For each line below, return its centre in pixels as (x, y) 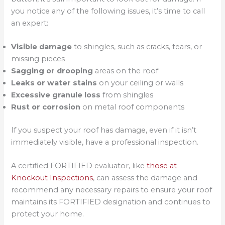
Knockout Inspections (52, 178)
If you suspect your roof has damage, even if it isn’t (104, 130)
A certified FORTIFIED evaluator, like (79, 166)
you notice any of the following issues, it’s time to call (108, 11)
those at (162, 166)
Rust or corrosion (46, 107)
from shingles (127, 95)
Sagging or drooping (52, 71)
